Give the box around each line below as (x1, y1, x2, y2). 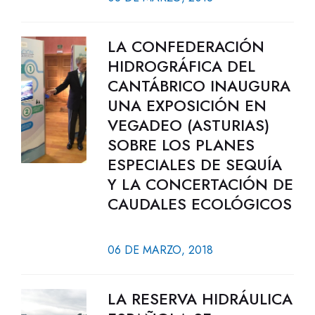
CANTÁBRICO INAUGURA (107, 75, 290, 97)
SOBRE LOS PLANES (107, 134, 255, 156)
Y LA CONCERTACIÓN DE (107, 173, 293, 195)
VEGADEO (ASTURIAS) (107, 114, 269, 136)
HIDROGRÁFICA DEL (107, 55, 255, 77)
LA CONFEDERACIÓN (107, 35, 264, 58)
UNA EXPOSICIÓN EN (107, 94, 266, 117)
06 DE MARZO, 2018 (107, 242, 213, 258)
